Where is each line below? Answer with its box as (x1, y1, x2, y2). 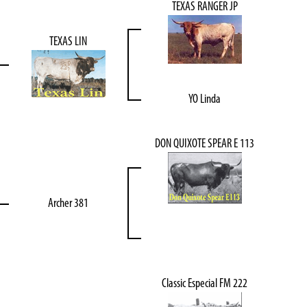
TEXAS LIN (49, 34, 87, 49)
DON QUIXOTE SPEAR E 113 (155, 136, 254, 151)
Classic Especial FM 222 (162, 275, 247, 291)
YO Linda (188, 91, 221, 106)
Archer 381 (48, 195, 88, 210)
